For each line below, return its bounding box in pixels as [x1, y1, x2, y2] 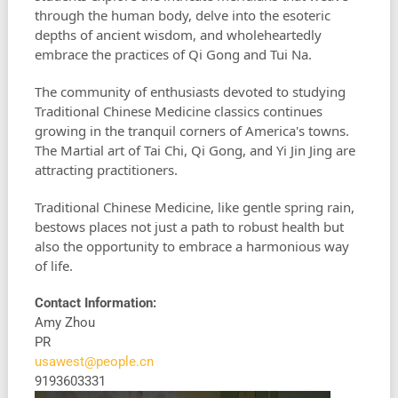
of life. [34, 257, 73, 275]
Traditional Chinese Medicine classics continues [34, 102, 322, 121]
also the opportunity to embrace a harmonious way [34, 237, 349, 256]
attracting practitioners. [34, 161, 181, 179]
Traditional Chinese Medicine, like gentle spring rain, [34, 198, 354, 217]
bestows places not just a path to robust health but [34, 218, 344, 236]
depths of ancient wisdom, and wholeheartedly [34, 26, 322, 44]
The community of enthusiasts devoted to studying [34, 83, 346, 101]
